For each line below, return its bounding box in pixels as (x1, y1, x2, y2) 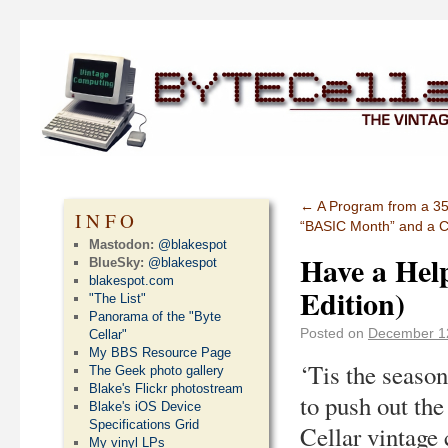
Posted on (300, 325, 364, 341)
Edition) (300, 281, 405, 325)
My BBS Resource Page (89, 345, 232, 360)
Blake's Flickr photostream (89, 381, 244, 396)
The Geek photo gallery (89, 363, 225, 378)
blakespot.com (89, 273, 175, 288)
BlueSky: (89, 255, 145, 270)
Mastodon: (89, 237, 155, 252)
